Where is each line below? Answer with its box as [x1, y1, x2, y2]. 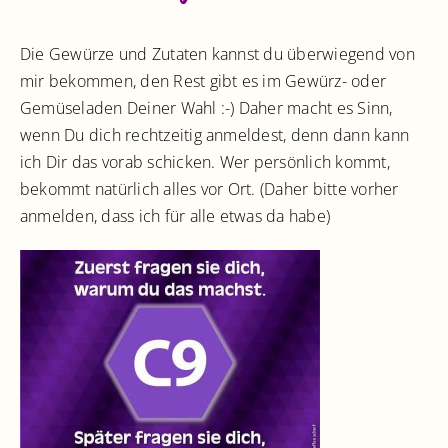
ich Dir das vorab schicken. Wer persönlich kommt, [20, 150, 390, 173]
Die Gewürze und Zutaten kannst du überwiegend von [20, 42, 415, 65]
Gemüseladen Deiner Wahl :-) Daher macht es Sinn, [20, 96, 393, 119]
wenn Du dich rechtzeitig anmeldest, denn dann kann [20, 123, 409, 146]
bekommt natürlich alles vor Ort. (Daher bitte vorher [20, 177, 399, 200]
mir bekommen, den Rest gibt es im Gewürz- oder [20, 69, 387, 92]
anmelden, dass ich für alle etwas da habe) [20, 204, 331, 227]
